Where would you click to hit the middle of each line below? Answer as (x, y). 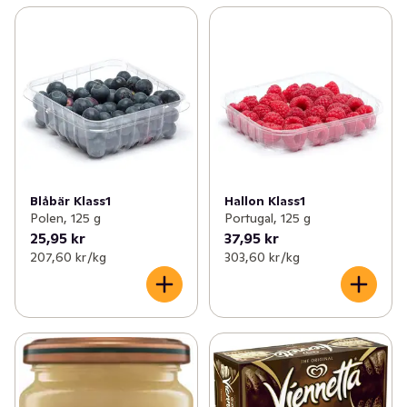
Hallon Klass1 (264, 201)
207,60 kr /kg (68, 258)
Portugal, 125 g (267, 218)
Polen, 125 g (65, 218)
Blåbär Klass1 (70, 201)
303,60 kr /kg (262, 258)
